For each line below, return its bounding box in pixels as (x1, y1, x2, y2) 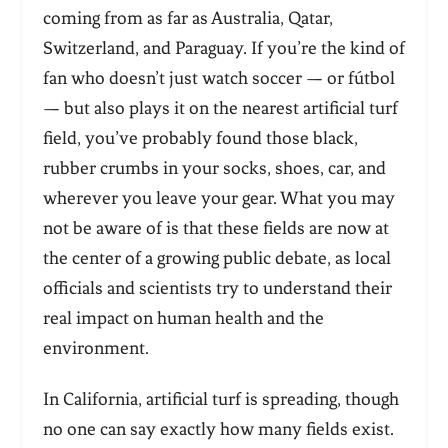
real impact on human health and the (42, 306, 324, 329)
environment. (42, 336, 149, 359)
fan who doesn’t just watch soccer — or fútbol (42, 66, 395, 89)
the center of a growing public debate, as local (42, 246, 391, 269)
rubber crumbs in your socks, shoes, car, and (42, 156, 386, 179)
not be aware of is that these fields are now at (42, 216, 389, 239)
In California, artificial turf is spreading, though (42, 387, 399, 410)
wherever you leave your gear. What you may (42, 186, 395, 209)
